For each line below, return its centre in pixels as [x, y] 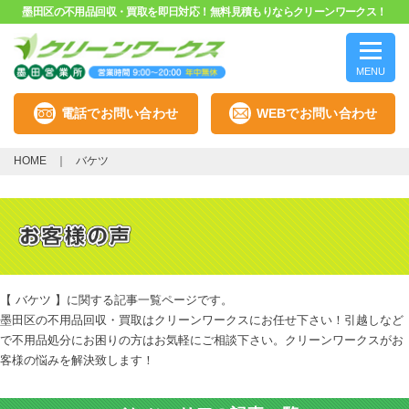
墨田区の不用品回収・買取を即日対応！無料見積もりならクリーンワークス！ [204, 12]
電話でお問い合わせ [120, 114]
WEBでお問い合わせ [317, 114]
